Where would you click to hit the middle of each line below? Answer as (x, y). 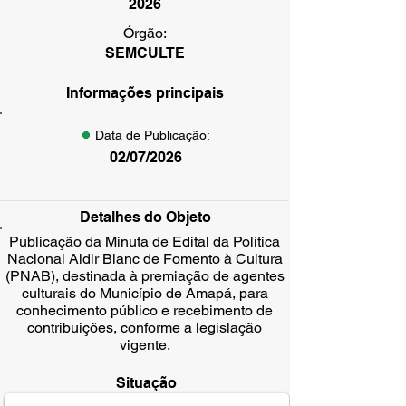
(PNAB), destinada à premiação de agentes (145, 276)
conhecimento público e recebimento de (145, 310)
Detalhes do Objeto (145, 217)
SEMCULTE (145, 53)
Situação (146, 383)
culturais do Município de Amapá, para (145, 293)
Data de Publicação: (152, 135)
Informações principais (145, 93)
